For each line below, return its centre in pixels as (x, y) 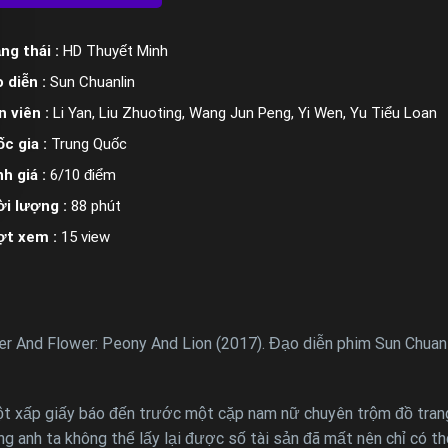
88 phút (96, 205)
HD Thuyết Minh (115, 50)
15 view (85, 236)
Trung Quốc (89, 143)
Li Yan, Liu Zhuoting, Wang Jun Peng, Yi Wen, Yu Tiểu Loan (245, 112)
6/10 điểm (83, 174)
